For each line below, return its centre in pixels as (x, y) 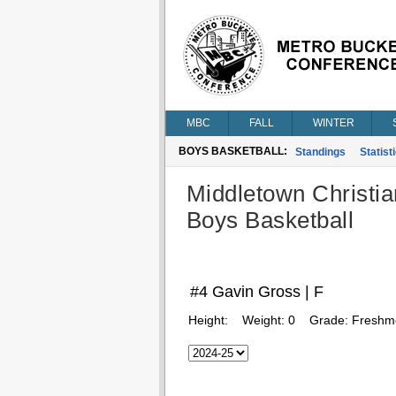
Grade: (330, 320)
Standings (320, 152)
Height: (209, 320)
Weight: (265, 320)
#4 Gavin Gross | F (256, 292)
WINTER (333, 123)
